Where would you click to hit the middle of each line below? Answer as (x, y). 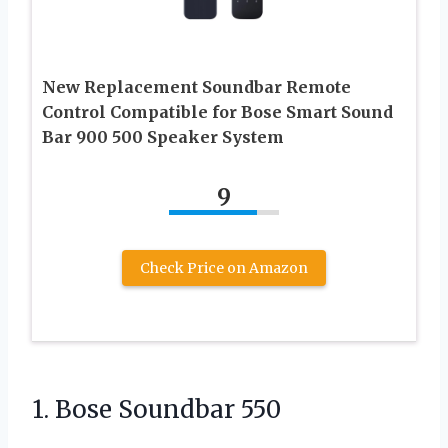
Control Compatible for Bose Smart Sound (217, 111)
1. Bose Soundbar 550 (156, 409)
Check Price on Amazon (224, 267)
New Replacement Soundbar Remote (196, 86)
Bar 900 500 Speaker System (163, 136)
